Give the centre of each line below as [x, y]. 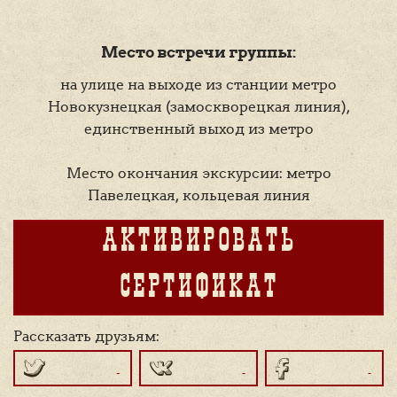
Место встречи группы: [198, 52]
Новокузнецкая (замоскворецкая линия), [198, 106]
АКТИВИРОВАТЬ [198, 244]
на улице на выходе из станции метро [198, 84]
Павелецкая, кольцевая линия [198, 195]
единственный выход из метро [198, 128]
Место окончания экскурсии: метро [198, 173]
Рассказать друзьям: [86, 336]
